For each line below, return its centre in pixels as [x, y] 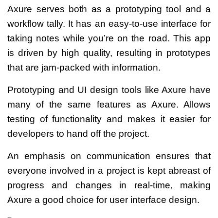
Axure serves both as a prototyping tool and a [109, 9]
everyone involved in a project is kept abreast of [109, 170]
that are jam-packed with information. [84, 67]
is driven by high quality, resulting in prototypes [109, 53]
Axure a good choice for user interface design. [103, 200]
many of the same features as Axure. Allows [109, 104]
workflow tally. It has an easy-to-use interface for [109, 23]
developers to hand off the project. [78, 133]
